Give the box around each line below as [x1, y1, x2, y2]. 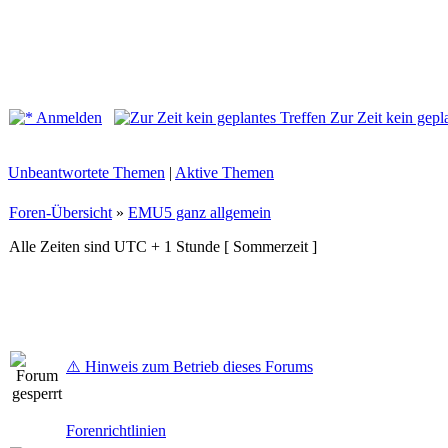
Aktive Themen [175, 164, 274, 181]
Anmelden [33, 109, 102, 126]
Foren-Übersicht [9, 204, 112, 221]
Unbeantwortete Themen [8, 164, 165, 181]
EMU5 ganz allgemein [128, 204, 271, 221]
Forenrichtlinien [66, 422, 166, 439]
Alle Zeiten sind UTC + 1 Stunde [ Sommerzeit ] [9, 238, 317, 255]
